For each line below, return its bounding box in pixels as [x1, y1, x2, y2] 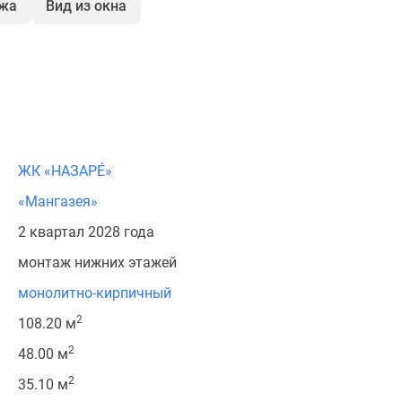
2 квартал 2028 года [18, 223, 154, 240]
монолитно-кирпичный [18, 284, 171, 301]
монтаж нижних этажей [18, 254, 177, 271]
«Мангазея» [18, 193, 98, 210]
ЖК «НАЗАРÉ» [18, 162, 112, 179]
